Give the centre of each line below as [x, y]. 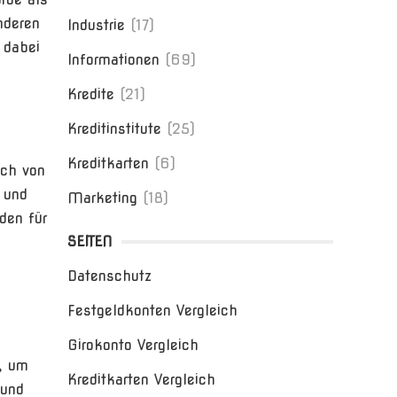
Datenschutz [109, 276]
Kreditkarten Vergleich [141, 380]
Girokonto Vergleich [133, 345]
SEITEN [90, 241]
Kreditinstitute [114, 129]
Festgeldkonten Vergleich [152, 311]
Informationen [113, 60]
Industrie [96, 25]
